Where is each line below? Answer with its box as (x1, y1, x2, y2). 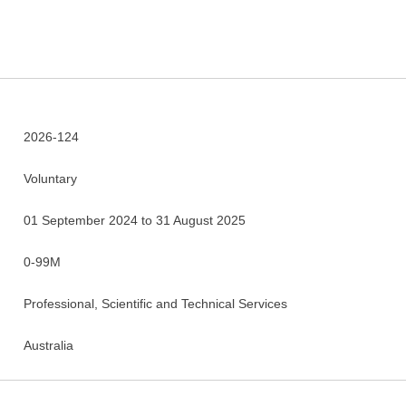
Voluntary (23, 171, 77, 186)
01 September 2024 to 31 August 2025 (23, 213, 246, 227)
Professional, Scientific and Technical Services (23, 296, 287, 311)
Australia (23, 338, 73, 353)
